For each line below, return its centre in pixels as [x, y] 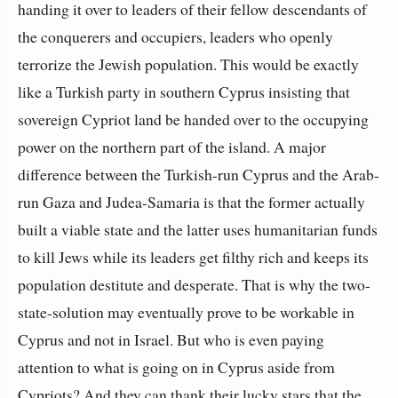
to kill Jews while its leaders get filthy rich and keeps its [193, 256]
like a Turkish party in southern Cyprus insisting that [184, 91]
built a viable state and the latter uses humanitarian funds [198, 229]
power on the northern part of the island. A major [172, 146]
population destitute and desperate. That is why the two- [194, 284]
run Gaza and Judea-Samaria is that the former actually [191, 201]
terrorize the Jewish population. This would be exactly [188, 64]
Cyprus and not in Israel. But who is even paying [171, 339]
